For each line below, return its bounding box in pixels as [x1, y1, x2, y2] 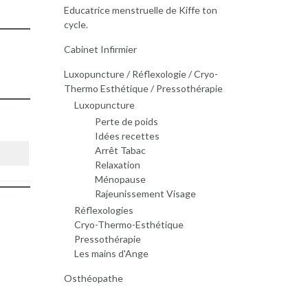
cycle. [63, 19, 88, 30]
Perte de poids [94, 115, 158, 127]
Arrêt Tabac [94, 144, 146, 156]
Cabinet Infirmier [63, 43, 137, 55]
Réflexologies [74, 204, 133, 216]
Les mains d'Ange [74, 247, 148, 259]
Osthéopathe [63, 272, 123, 284]
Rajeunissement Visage [94, 188, 196, 199]
